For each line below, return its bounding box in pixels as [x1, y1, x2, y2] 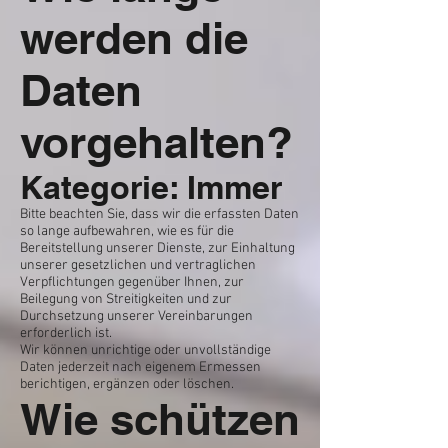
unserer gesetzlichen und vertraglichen [20, 257, 256, 274]
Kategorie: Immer [20, 168, 282, 206]
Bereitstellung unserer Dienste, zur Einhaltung [20, 240, 295, 257]
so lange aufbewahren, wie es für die [20, 223, 234, 240]
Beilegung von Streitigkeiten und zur [20, 291, 232, 308]
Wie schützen [20, 393, 300, 445]
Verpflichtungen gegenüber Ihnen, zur [20, 274, 244, 291]
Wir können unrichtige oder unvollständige [20, 342, 271, 359]
